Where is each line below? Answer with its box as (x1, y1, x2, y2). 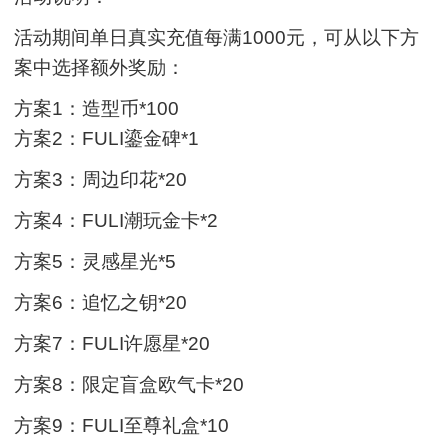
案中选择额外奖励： (14, 56, 186, 78)
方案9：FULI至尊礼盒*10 (14, 414, 230, 436)
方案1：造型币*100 (14, 97, 180, 119)
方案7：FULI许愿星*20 (14, 332, 211, 354)
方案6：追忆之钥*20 (14, 291, 188, 313)
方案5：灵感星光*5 (14, 250, 177, 272)
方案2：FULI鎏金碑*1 (14, 127, 200, 149)
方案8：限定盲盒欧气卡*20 (14, 373, 245, 395)
